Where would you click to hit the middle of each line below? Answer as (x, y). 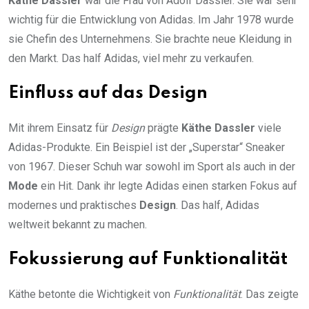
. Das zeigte (270, 295)
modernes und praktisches (74, 206)
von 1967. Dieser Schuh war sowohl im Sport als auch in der (152, 167)
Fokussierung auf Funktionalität (148, 260)
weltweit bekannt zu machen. (78, 225)
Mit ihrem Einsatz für (60, 128)
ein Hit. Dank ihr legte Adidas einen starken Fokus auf (168, 186)
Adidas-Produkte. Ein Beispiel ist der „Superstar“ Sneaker (147, 148)
